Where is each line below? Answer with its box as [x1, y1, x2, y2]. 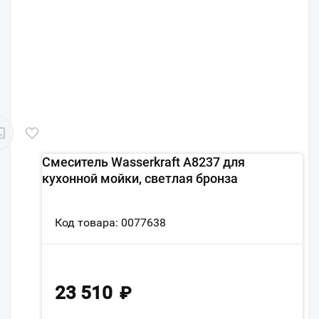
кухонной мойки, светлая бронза [42, 171, 238, 186]
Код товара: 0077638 [55, 216, 166, 229]
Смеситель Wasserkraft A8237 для [42, 155, 245, 169]
